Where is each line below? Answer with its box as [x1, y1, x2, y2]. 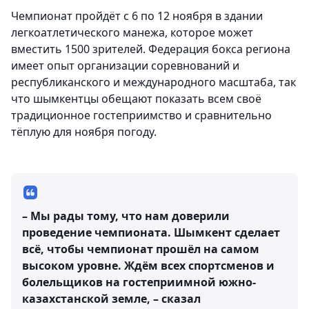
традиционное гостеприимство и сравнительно [11, 108, 272, 123]
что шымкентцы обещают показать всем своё [11, 91, 261, 107]
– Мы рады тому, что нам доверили [22, 208, 230, 224]
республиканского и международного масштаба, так [11, 74, 296, 90]
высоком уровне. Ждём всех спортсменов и [22, 258, 275, 274]
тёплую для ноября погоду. [11, 124, 157, 140]
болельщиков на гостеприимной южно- [22, 275, 256, 290]
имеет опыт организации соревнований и [11, 58, 239, 74]
